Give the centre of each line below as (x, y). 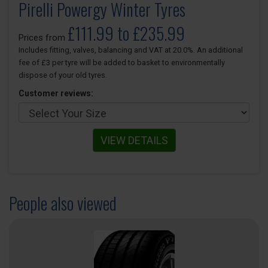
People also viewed (63, 203)
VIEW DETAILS (134, 140)
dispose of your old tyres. (63, 75)
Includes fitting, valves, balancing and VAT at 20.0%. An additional (131, 50)
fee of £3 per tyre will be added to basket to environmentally (122, 63)
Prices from (43, 38)
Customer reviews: (56, 93)
